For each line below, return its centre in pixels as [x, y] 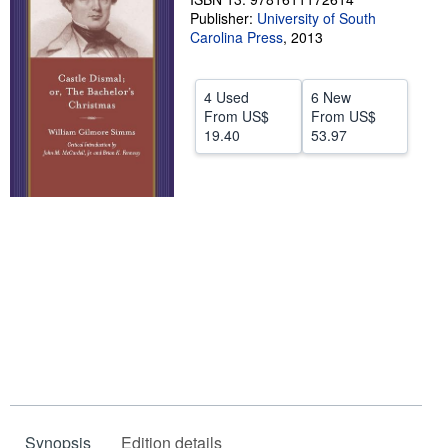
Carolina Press [236, 37]
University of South [316, 18]
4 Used [226, 97]
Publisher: [223, 18]
